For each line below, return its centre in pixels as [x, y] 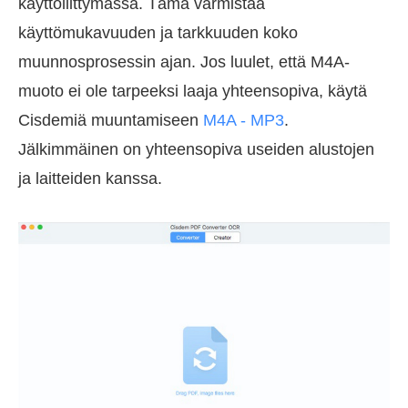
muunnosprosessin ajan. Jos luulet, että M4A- [184, 61]
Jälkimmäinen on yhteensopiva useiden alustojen [196, 149]
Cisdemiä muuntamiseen [111, 120]
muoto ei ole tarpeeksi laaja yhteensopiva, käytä [193, 91]
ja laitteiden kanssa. [90, 178]
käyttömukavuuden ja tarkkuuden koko [158, 32]
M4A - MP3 [244, 120]
